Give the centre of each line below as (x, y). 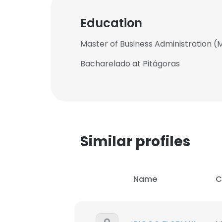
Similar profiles (135, 141)
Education (111, 23)
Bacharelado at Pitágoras (130, 64)
